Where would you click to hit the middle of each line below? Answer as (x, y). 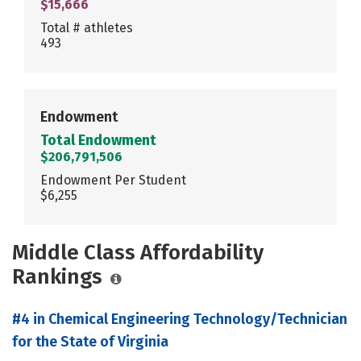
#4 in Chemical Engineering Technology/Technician (180, 319)
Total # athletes (87, 27)
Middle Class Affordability (138, 252)
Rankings (57, 276)
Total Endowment (98, 140)
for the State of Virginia (90, 341)
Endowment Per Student (113, 180)
